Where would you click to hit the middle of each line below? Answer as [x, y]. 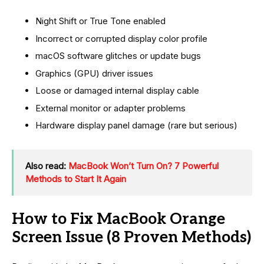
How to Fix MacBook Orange [118, 220]
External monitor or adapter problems [110, 108]
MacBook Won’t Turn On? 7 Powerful [143, 166]
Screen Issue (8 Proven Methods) [131, 238]
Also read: [47, 166]
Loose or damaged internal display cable [117, 91]
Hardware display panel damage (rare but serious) [136, 126]
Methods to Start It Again [76, 179]
